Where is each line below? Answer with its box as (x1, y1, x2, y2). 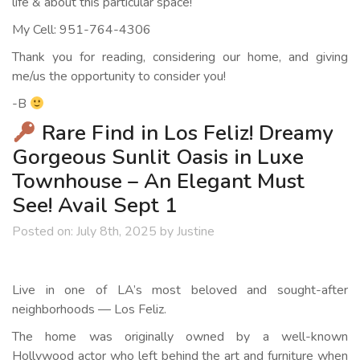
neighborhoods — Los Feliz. (12, 301, 166, 319)
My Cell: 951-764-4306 (12, 21, 151, 39)
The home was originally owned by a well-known (12, 328, 348, 346)
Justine (174, 223, 215, 241)
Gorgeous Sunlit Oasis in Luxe (12, 143, 304, 172)
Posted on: (12, 223, 73, 241)
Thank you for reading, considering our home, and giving (12, 48, 348, 66)
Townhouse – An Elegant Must (12, 167, 305, 196)
